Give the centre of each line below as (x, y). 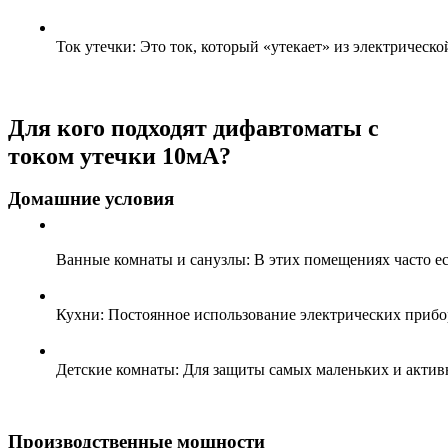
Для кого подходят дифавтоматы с (193, 127)
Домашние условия (91, 199)
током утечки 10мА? (119, 155)
